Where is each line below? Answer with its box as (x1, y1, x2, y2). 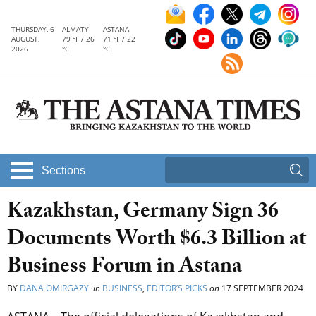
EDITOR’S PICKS (147, 282, 207, 295)
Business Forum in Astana (7, 250, 242, 287)
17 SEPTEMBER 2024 (219, 282, 303, 295)
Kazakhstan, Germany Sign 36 (7, 195, 279, 232)
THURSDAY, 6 (11, 24, 54, 34)
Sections (42, 164, 85, 177)
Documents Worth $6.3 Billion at (7, 223, 306, 260)
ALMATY (62, 24, 90, 34)
